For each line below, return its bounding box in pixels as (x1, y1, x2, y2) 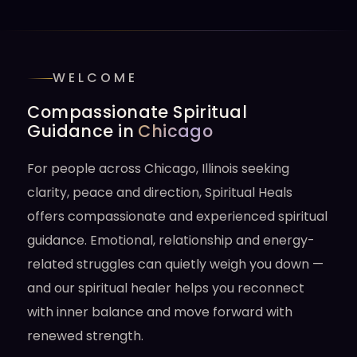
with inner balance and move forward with (27, 303, 293, 321)
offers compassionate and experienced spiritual (27, 207, 328, 226)
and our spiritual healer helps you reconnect (27, 279, 305, 297)
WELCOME (53, 69, 139, 87)
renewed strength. (27, 327, 144, 345)
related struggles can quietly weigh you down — (27, 255, 324, 273)
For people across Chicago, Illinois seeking (27, 159, 290, 178)
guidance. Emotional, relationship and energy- (27, 231, 316, 249)
